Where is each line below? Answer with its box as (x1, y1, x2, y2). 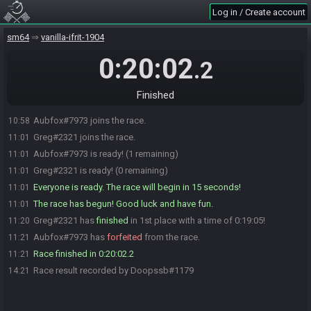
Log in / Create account (212, 7, 305, 17)
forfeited (107, 232, 142, 242)
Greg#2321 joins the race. (33, 132, 135, 142)
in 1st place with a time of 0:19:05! (128, 215, 265, 226)
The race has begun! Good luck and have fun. (33, 199, 213, 209)
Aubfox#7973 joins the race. (33, 115, 146, 126)
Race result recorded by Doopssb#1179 (33, 265, 194, 276)
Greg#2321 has (33, 215, 96, 226)
